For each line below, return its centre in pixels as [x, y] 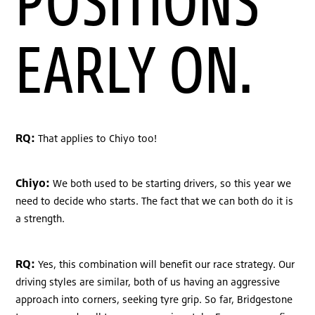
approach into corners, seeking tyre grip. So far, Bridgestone [154, 299]
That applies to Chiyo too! [98, 138]
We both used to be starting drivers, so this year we [172, 184]
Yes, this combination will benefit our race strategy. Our [167, 264]
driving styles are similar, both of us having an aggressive [148, 281]
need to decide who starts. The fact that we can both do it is [155, 201]
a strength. [40, 219]
